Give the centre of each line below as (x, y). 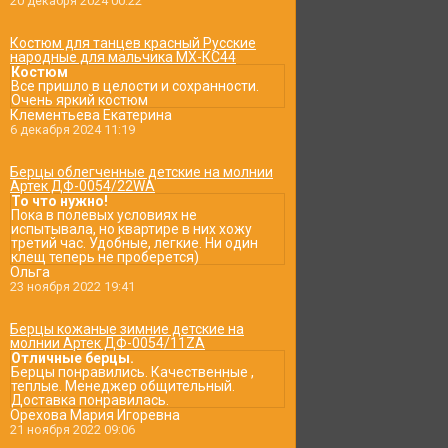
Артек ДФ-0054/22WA (82, 186)
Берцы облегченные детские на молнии (141, 172)
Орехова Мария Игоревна (95, 415)
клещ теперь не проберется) (105, 257)
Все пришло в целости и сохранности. (135, 86)
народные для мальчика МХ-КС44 (123, 57)
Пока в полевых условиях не (104, 215)
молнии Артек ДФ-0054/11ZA (107, 343)
